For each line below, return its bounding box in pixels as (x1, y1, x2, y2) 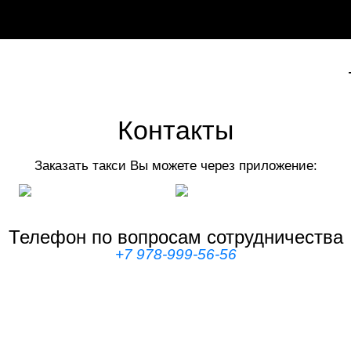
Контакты (118, 115, 233, 145)
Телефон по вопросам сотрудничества (8, 226, 343, 248)
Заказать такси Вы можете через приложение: (34, 157, 317, 173)
